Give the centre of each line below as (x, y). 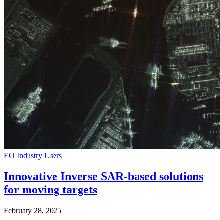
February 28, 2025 (33, 211)
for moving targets (51, 190)
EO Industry (23, 156)
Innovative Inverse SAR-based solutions (104, 177)
